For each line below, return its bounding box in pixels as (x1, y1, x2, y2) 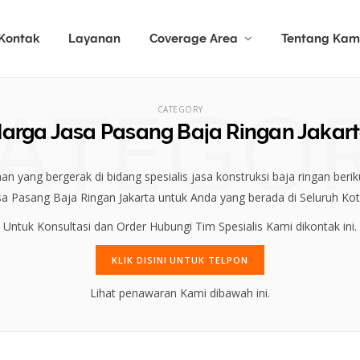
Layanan (67, 31, 121, 46)
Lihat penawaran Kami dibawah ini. (90, 285, 270, 301)
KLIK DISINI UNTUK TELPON (111, 254, 249, 266)
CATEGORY (157, 104, 203, 115)
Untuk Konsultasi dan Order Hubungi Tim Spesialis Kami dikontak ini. (3, 219, 357, 234)
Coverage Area (149, 31, 238, 46)
